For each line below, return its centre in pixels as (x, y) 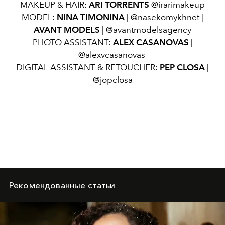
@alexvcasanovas (113, 54)
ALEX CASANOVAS (152, 42)
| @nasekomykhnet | (165, 17)
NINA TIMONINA (92, 17)
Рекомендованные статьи (62, 185)
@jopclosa (113, 80)
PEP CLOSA (182, 67)
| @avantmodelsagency (146, 29)
